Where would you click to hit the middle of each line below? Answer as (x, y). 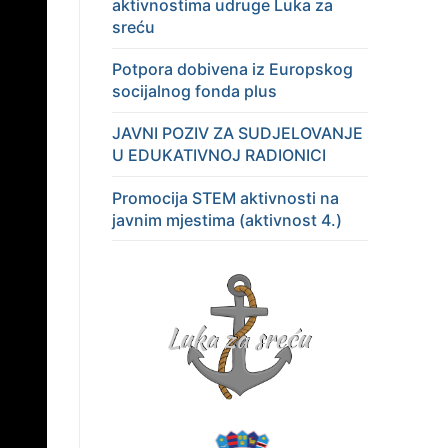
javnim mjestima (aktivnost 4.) (227, 219)
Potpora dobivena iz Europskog (232, 69)
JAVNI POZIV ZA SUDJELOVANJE (237, 133)
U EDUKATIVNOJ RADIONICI (219, 155)
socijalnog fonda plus (194, 91)
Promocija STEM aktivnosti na (225, 197)
